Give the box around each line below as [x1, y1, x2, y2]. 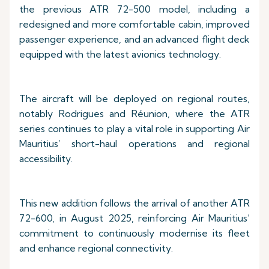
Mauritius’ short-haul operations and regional [19, 138, 250, 150]
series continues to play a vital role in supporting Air [19, 122, 250, 134]
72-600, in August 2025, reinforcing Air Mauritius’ [19, 212, 250, 224]
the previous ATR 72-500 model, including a [19, 3, 250, 15]
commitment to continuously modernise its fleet [19, 227, 250, 239]
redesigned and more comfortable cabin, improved [19, 18, 250, 30]
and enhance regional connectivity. [19, 242, 173, 254]
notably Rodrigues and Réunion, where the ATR [19, 107, 250, 119]
